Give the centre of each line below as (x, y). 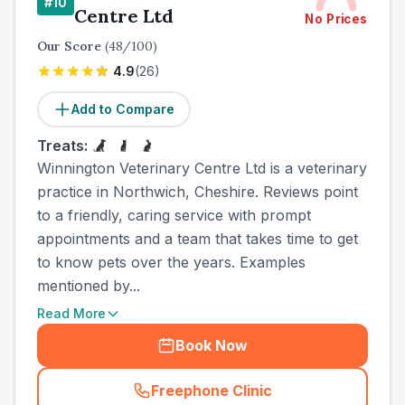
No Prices (336, 19)
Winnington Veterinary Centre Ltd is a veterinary (202, 168)
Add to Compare (123, 109)
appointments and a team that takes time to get (198, 239)
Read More (71, 313)
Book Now (212, 345)
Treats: (62, 146)
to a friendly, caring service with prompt (174, 215)
